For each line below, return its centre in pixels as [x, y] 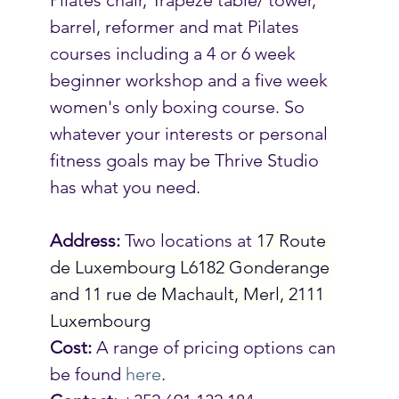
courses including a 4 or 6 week [175, 53]
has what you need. [127, 187]
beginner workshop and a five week [191, 80]
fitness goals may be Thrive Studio [186, 160]
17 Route [293, 240]
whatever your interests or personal [191, 133]
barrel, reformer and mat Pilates [176, 26]
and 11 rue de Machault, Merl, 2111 [189, 293]
